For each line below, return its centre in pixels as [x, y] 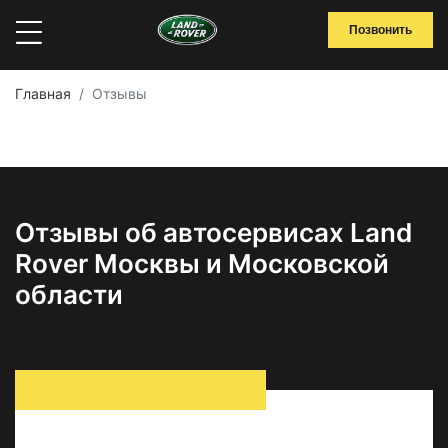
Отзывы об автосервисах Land [213, 232]
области [69, 294]
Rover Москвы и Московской [202, 263]
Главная [43, 93]
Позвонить [380, 30]
